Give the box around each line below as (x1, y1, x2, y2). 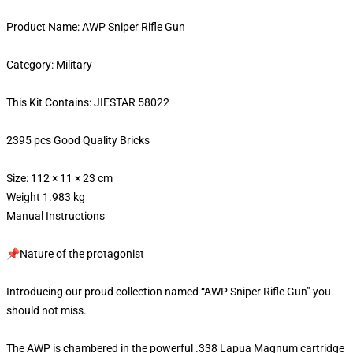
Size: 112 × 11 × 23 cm (6, 172, 113, 184)
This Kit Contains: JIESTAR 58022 (6, 96, 169, 109)
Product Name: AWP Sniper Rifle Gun (6, 20, 185, 33)
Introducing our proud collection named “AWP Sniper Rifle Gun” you (6, 285, 331, 298)
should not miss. (6, 304, 89, 317)
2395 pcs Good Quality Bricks (6, 134, 152, 147)
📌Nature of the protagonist (6, 247, 147, 260)
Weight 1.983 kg (6, 191, 85, 203)
